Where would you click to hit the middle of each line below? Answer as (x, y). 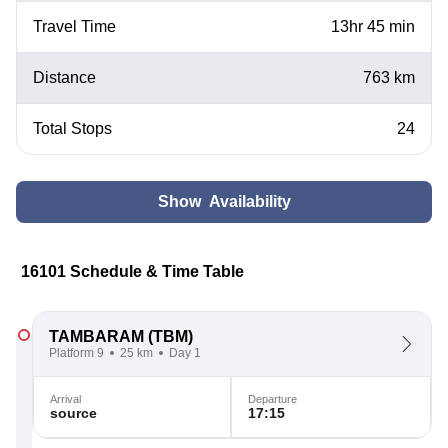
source (73, 413)
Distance (64, 77)
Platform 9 (76, 353)
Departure (272, 399)
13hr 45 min (373, 26)
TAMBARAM (96, 336)
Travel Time (74, 26)
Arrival (65, 399)
